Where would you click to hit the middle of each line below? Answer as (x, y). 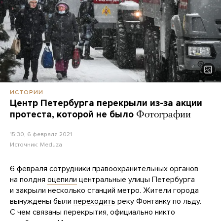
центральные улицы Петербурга (136, 180)
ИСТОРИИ (27, 92)
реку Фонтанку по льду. (158, 202)
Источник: (25, 145)
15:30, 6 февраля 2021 (41, 134)
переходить (94, 202)
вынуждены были (42, 202)
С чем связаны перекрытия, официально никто (92, 212)
